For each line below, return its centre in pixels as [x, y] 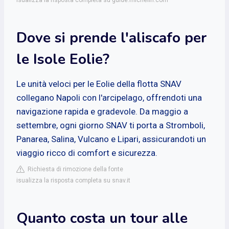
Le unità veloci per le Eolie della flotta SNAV [99, 84]
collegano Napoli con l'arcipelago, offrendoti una [109, 97]
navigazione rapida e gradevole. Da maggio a [102, 111]
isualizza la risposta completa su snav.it [73, 180]
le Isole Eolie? [63, 59]
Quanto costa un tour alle [102, 218]
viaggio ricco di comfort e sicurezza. [87, 153]
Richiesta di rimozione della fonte [74, 169]
